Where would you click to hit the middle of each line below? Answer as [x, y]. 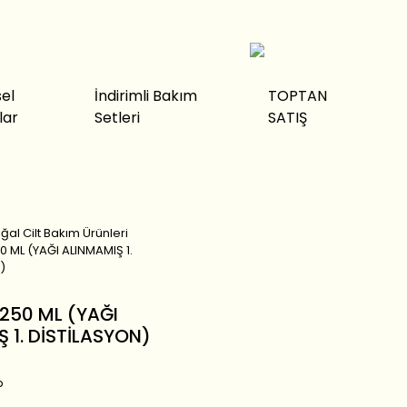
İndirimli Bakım [145, 96]
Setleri [117, 118]
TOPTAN [298, 96]
